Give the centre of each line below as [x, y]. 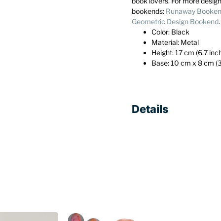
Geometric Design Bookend [175, 22]
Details [150, 109]
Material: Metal [175, 42]
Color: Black [171, 32]
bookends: [149, 11]
